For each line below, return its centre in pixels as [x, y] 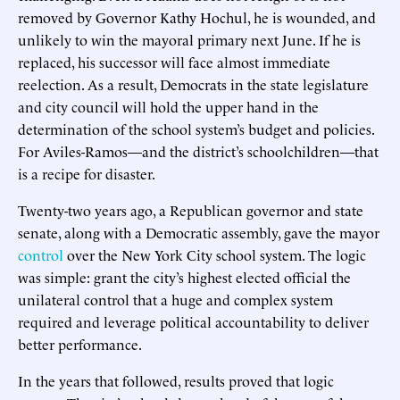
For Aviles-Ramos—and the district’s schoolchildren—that [198, 150]
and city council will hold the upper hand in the [168, 106]
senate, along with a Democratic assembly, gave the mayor [199, 232]
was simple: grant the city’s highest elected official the [184, 276]
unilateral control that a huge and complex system [175, 299]
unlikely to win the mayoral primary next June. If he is [189, 39]
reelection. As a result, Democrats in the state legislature [193, 83]
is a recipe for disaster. [87, 173]
